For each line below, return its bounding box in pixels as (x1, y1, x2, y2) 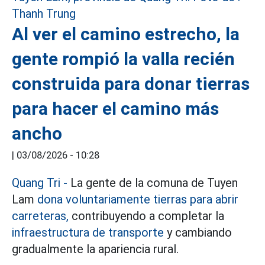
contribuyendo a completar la (69, 209, 224, 223)
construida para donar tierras (12, 73, 250, 94)
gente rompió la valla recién (12, 49, 235, 69)
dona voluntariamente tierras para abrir (37, 192, 238, 206)
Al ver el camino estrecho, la (12, 24, 240, 44)
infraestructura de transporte (12, 225, 164, 240)
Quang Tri (12, 176, 60, 190)
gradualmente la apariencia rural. (12, 242, 179, 256)
